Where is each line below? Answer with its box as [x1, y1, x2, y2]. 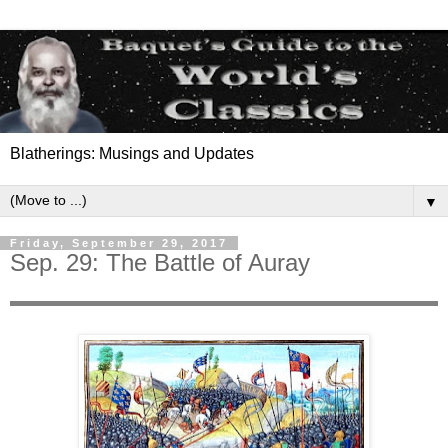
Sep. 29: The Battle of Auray [10, 249, 310, 277]
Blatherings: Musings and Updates [10, 145, 254, 163]
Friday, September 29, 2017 [10, 237, 228, 250]
